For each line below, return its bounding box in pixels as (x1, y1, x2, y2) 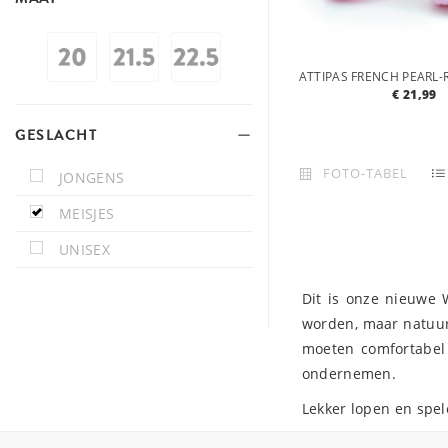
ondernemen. (301, 364, 397, 384)
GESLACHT (15, 126, 97, 144)
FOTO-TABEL (322, 163, 408, 182)
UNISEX (59, 240, 110, 259)
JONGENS (59, 168, 125, 187)
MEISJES (59, 204, 115, 223)
